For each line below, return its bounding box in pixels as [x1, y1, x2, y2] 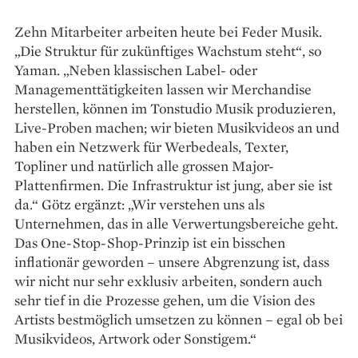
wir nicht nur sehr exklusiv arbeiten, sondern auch [14, 272, 322, 291]
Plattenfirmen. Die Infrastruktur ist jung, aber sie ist [14, 176, 332, 195]
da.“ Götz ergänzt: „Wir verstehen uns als [14, 195, 265, 214]
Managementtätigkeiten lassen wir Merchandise [14, 80, 312, 99]
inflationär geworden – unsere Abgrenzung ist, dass [14, 253, 329, 272]
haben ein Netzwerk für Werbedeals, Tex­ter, [14, 137, 288, 157]
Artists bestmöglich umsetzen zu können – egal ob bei [14, 310, 343, 329]
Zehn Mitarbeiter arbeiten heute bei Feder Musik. [14, 22, 322, 42]
